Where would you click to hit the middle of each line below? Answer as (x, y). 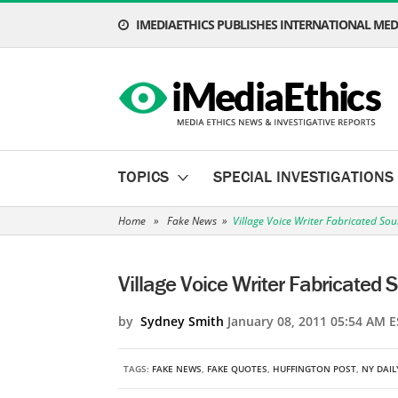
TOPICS (143, 176)
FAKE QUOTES (237, 369)
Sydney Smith (182, 321)
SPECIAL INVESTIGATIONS (303, 176)
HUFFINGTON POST (314, 369)
